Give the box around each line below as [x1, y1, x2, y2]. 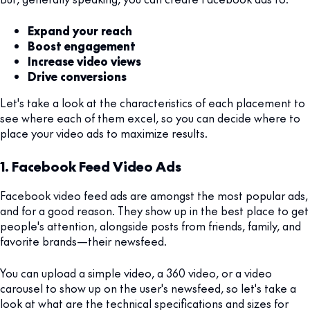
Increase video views [28, 53, 141, 69]
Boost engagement [28, 37, 136, 53]
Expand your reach [28, 22, 132, 38]
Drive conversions [28, 68, 127, 84]
